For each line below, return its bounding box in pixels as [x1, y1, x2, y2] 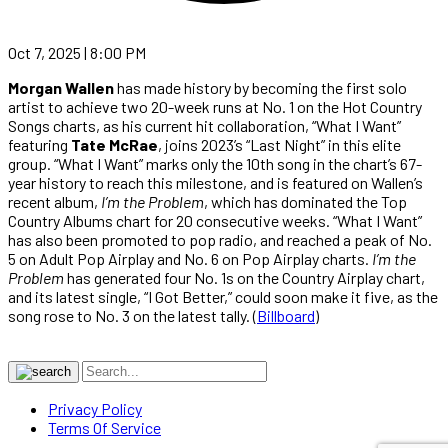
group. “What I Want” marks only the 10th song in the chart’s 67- [8, 153, 422, 173]
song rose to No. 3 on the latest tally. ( [8, 305, 257, 325]
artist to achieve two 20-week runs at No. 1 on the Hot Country [8, 96, 422, 116]
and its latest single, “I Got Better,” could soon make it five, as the [8, 286, 438, 306]
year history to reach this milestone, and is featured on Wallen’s [8, 172, 423, 192]
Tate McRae [71, 134, 158, 154]
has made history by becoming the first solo [114, 77, 407, 97]
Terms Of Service [48, 417, 161, 437]
